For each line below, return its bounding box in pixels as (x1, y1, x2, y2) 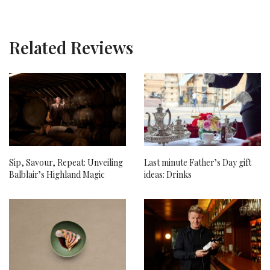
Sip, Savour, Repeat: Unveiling (9, 157, 123, 169)
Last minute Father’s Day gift (144, 157, 251, 169)
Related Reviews (9, 36, 133, 59)
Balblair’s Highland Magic (9, 169, 105, 181)
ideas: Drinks (144, 169, 192, 181)
